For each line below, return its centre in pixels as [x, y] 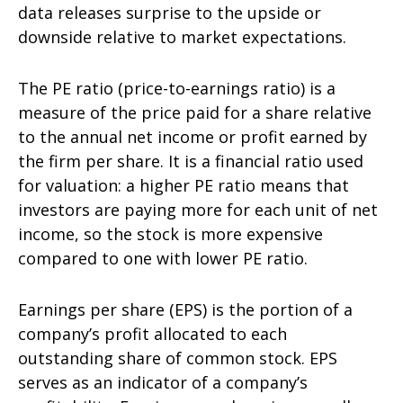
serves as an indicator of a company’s [163, 383]
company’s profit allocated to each [152, 334]
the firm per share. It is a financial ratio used [191, 161]
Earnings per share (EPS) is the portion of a [185, 310]
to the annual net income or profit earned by [193, 137]
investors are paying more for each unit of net [198, 210]
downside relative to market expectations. [182, 37]
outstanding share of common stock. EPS [178, 358]
